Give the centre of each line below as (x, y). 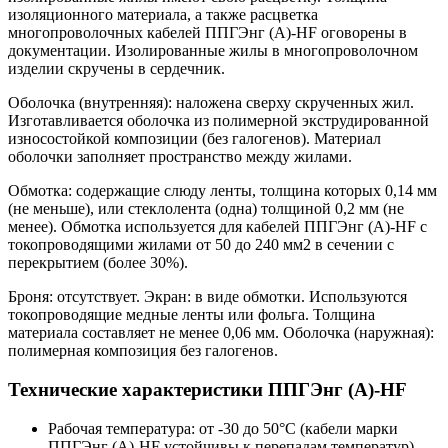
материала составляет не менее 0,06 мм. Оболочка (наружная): (221, 333)
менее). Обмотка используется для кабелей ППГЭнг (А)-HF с (217, 227)
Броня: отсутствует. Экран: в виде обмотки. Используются (207, 297)
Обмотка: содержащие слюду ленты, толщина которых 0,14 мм (222, 191)
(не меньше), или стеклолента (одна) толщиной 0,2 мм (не (206, 209)
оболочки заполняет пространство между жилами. (180, 157)
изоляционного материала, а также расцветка (163, 15)
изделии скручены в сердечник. (116, 69)
